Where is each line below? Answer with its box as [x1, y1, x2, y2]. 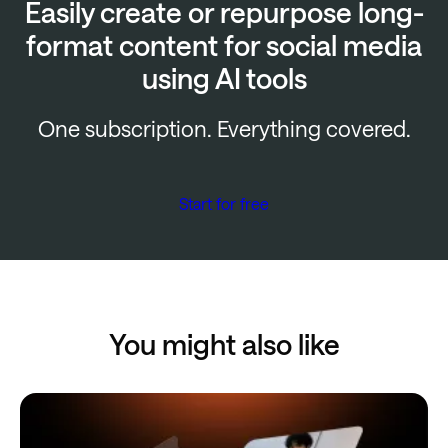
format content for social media [26, 28, 422, 61]
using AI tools [141, 61, 307, 94]
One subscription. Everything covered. [37, 114, 411, 141]
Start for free [179, 193, 269, 213]
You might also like [108, 327, 340, 360]
